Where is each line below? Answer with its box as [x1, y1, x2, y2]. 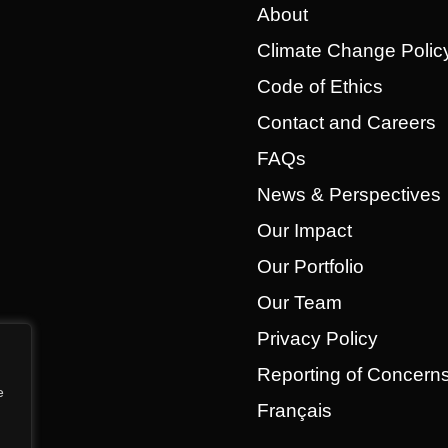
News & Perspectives [256, 184, 441, 206]
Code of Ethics [256, 76, 383, 98]
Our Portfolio [256, 256, 364, 278]
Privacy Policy [256, 328, 378, 350]
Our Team [256, 292, 342, 314]
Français [256, 400, 332, 422]
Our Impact [256, 220, 352, 242]
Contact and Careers [256, 112, 436, 134]
